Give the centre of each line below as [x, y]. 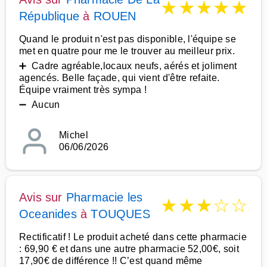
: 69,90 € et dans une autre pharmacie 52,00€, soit [129, 249]
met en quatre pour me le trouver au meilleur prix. [127, 51]
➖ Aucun [40, 105]
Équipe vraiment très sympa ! [83, 90]
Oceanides [48, 214]
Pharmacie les [104, 197]
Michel [74, 135]
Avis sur [43, 197]
